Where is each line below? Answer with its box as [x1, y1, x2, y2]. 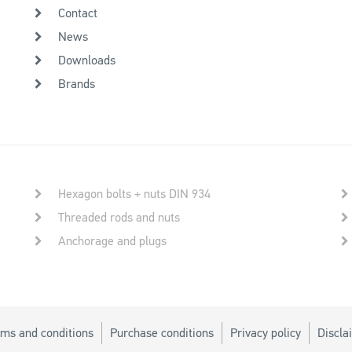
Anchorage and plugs [58, 235, 167, 248]
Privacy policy [229, 327, 301, 340]
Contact [58, 7, 97, 20]
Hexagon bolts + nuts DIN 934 [58, 188, 211, 201]
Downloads [58, 54, 115, 68]
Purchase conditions [109, 327, 214, 340]
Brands [58, 78, 95, 91]
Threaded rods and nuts [58, 211, 180, 225]
